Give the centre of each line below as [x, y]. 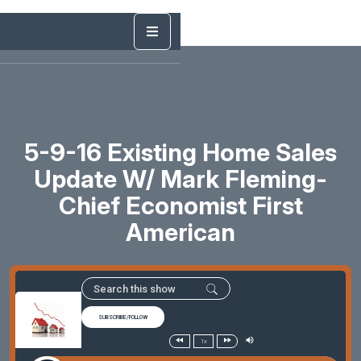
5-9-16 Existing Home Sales [180, 152]
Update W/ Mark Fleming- [180, 178]
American [180, 232]
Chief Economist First [180, 205]
